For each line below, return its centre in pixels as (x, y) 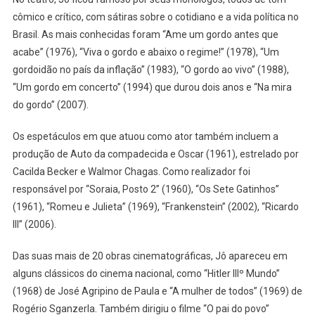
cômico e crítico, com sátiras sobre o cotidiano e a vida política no (155, 17)
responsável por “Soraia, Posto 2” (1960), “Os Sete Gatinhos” (146, 189)
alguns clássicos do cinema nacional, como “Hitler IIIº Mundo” (146, 274)
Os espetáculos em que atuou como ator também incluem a (145, 137)
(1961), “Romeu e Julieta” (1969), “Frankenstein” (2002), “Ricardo (155, 207)
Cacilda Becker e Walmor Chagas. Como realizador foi (131, 172)
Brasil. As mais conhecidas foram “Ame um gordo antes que (145, 35)
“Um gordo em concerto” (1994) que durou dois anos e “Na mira (152, 88)
